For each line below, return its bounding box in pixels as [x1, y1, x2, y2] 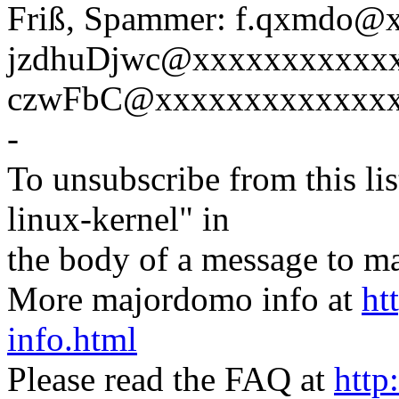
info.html [7, 320, 137, 359]
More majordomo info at [7, 280, 362, 319]
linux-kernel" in [7, 199, 230, 239]
